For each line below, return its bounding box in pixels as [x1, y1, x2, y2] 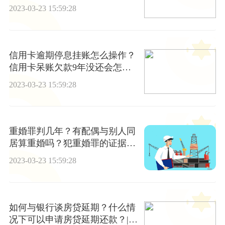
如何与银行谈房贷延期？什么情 [9, 202, 136, 212]
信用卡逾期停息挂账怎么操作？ [9, 50, 136, 60]
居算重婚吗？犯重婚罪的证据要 [9, 138, 136, 149]
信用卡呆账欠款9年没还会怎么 [9, 62, 131, 72]
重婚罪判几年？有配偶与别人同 [9, 126, 136, 137]
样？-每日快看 [9, 74, 66, 84]
